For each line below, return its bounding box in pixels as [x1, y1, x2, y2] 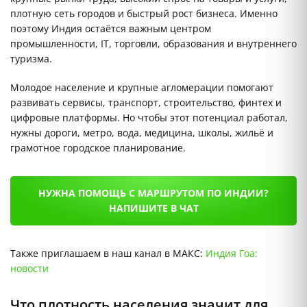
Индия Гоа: [206, 247, 258, 260]
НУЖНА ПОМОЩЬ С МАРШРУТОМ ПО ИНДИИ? [38, 186, 269, 200]
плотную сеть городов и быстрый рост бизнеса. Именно [10, 7, 278, 21]
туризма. [10, 52, 52, 66]
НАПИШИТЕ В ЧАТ [108, 201, 199, 215]
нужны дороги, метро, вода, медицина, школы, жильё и [10, 126, 273, 140]
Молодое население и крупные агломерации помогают [10, 81, 273, 95]
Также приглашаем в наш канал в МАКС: [10, 247, 206, 260]
